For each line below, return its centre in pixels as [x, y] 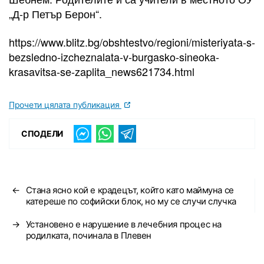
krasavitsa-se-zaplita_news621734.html [102, 71]
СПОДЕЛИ [42, 134]
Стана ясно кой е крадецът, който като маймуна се [130, 190]
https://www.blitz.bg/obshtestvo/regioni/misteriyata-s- [132, 42]
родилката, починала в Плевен [89, 235]
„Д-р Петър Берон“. [55, 14]
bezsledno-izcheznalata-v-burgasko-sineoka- [114, 56]
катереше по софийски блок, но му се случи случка [131, 201]
